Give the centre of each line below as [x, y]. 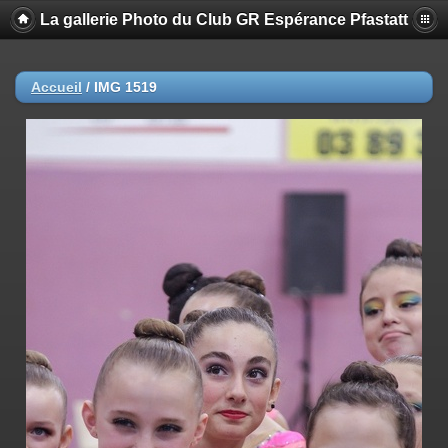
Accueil [56, 87]
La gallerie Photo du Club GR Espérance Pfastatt [224, 19]
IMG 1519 [125, 87]
